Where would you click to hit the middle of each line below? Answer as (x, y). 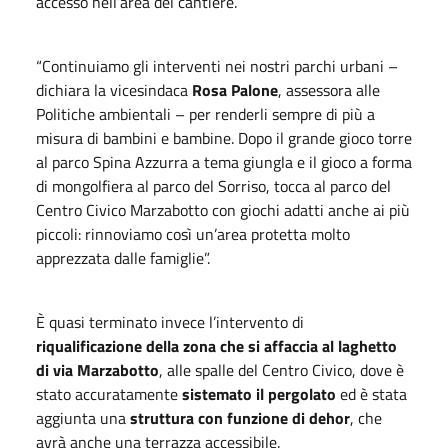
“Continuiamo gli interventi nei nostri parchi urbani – (217, 65)
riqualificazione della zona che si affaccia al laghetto (216, 345)
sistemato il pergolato (259, 393)
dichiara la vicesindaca (114, 89)
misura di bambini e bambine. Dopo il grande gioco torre (224, 137)
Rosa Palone (235, 89)
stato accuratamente (109, 393)
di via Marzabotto (97, 369)
